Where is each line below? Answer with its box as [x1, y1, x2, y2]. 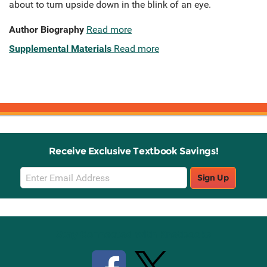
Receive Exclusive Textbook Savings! [48, 145, 219, 157]
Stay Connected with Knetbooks [56, 229, 211, 241]
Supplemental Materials [9, 43, 111, 55]
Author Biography [9, 24, 84, 36]
